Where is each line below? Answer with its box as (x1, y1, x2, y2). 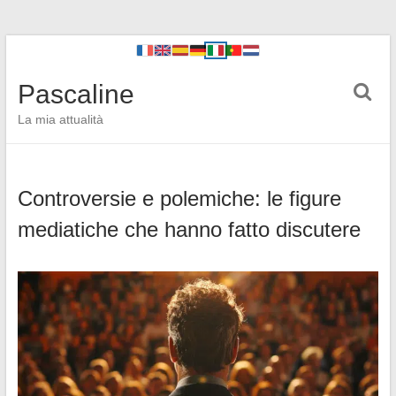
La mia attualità (17, 112, 103, 126)
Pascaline (17, 80, 134, 109)
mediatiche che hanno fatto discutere (17, 217, 361, 241)
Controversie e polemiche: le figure (17, 187, 341, 210)
